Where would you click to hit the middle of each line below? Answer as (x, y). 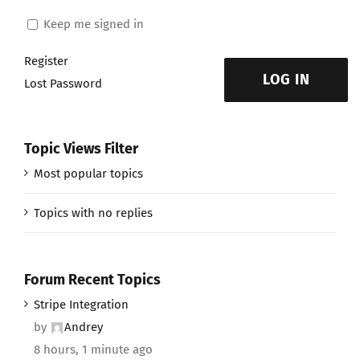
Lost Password (63, 84)
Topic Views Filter (81, 149)
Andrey (84, 327)
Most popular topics (88, 173)
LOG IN (286, 80)
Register (46, 61)
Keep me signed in (94, 24)
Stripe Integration (81, 304)
